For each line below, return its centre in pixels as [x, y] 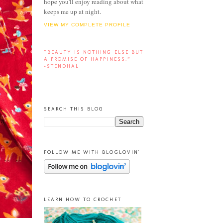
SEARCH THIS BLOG [74, 109]
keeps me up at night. [72, 11]
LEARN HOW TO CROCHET [83, 200]
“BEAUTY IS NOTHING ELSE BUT [94, 52]
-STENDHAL [62, 66]
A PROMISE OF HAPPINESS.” [87, 59]
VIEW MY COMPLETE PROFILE [87, 25]
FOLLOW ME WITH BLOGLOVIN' [92, 152]
